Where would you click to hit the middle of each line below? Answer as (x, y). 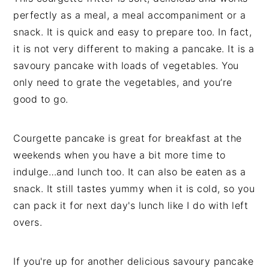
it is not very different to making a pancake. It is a (134, 49)
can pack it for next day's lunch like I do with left (131, 205)
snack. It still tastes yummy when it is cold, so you (134, 189)
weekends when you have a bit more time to (119, 155)
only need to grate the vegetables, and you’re (123, 82)
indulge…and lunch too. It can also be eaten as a (130, 172)
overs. (28, 222)
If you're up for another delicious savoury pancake (134, 261)
